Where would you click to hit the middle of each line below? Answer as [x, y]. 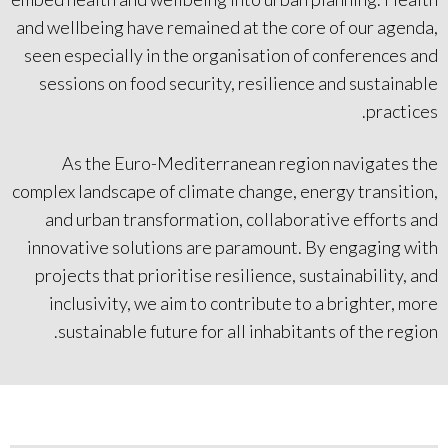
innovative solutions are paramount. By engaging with [232, 247]
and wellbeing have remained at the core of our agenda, [227, 27]
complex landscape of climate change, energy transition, [225, 191]
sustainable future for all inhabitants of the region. [248, 331]
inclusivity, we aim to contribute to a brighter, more [243, 303]
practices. [402, 111]
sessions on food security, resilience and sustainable [238, 83]
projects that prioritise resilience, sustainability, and [236, 275]
